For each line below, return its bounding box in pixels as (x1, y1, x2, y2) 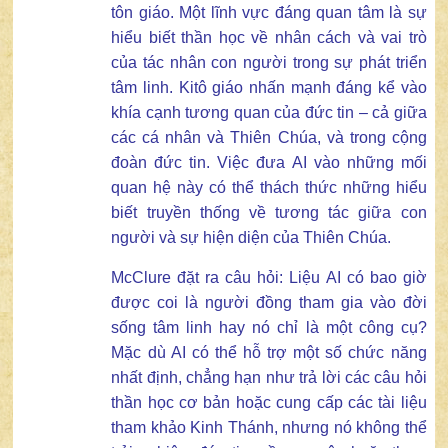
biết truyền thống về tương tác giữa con (111, 204, 427, 222)
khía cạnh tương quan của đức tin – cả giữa (111, 104, 427, 122)
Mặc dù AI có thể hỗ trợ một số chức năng (111, 343, 427, 361)
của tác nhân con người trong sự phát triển (111, 54, 427, 72)
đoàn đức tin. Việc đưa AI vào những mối (111, 154, 427, 172)
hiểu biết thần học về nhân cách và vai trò (111, 29, 427, 47)
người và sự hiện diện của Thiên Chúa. (111, 229, 392, 247)
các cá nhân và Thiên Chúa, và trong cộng (111, 129, 427, 147)
